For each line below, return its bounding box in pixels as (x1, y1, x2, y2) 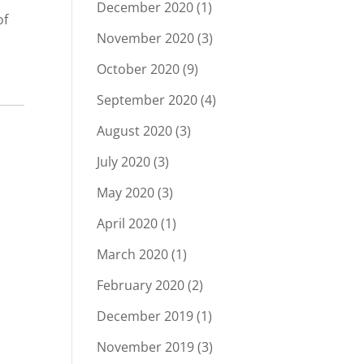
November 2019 (97, 338, 195, 356)
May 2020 (97, 184, 155, 201)
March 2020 (97, 245, 169, 263)
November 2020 (97, 29, 195, 47)
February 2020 (97, 276, 185, 294)
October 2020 (97, 60, 180, 78)
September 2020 (97, 91, 198, 109)
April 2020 (97, 214, 158, 232)
